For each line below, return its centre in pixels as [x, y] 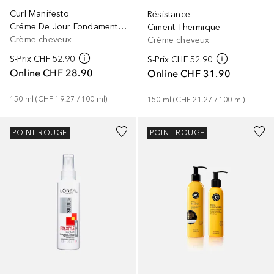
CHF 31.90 [206, 73]
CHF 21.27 [194, 99]
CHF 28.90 [68, 72]
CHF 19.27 [56, 99]
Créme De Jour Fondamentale [122, 26]
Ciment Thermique [184, 27]
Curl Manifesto [39, 13]
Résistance [169, 14]
